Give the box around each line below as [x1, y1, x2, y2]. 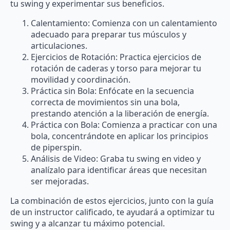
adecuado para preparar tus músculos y [31, 29, 186, 41]
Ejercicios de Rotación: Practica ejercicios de [31, 51, 201, 63]
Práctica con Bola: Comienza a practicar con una [31, 119, 217, 131]
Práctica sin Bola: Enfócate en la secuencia [31, 85, 194, 97]
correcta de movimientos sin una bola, [31, 97, 180, 108]
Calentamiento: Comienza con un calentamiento [31, 17, 217, 29]
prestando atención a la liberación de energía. [31, 108, 209, 120]
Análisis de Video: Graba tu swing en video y [31, 153, 201, 165]
